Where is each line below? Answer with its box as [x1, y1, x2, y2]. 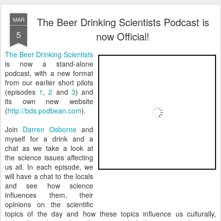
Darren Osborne [23, 124, 76, 134]
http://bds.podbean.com [7, 106, 81, 115]
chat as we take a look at [5, 143, 93, 153]
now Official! [96, 29, 149, 43]
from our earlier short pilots [5, 77, 93, 87]
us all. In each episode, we [5, 162, 93, 172]
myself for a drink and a [5, 134, 93, 144]
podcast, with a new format [5, 68, 93, 78]
